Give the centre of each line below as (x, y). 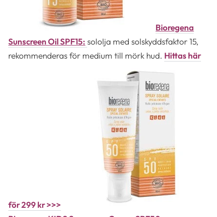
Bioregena (175, 27)
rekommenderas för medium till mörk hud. (86, 55)
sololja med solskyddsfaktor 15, (143, 41)
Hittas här (183, 55)
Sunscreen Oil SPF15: (47, 41)
